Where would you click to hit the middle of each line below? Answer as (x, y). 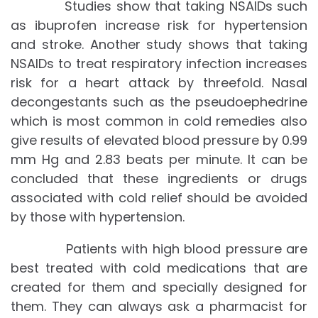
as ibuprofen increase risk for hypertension (159, 26)
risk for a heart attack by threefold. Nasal (159, 83)
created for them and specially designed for (159, 287)
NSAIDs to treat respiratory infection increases (159, 64)
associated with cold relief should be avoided (159, 198)
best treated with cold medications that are (159, 268)
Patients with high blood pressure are (159, 249)
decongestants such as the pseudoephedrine (159, 102)
